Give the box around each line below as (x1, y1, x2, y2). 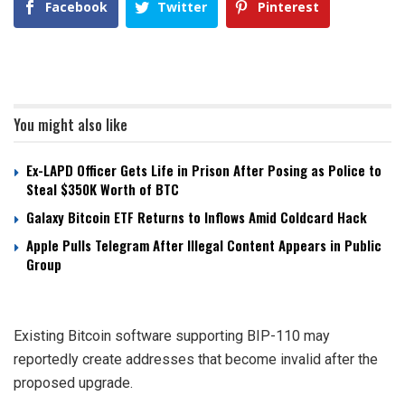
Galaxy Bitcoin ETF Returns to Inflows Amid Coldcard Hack (26, 207, 367, 228)
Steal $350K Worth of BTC (26, 179, 179, 200)
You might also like (14, 114, 127, 137)
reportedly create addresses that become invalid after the (14, 351, 378, 369)
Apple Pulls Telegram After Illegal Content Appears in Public (26, 235, 381, 256)
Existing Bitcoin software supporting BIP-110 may (14, 327, 330, 345)
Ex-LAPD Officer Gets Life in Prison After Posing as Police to (26, 160, 381, 181)
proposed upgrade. (14, 374, 133, 392)
